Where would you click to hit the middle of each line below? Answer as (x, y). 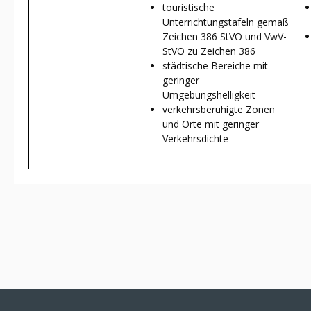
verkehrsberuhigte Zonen (219, 109)
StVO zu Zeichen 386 (209, 51)
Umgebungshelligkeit (209, 94)
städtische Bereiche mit (215, 65)
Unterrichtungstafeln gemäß (226, 22)
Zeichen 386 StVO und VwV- (225, 36)
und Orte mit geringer (211, 124)
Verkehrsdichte (195, 138)
